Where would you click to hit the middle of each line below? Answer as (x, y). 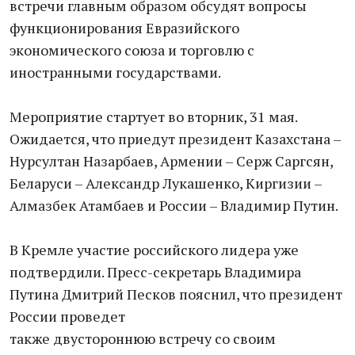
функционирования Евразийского (124, 28)
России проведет (67, 316)
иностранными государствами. (115, 72)
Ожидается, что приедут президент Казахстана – (175, 139)
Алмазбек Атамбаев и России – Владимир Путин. (174, 205)
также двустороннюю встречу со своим (143, 338)
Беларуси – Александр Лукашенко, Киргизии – (166, 183)
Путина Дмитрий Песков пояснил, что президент (176, 294)
